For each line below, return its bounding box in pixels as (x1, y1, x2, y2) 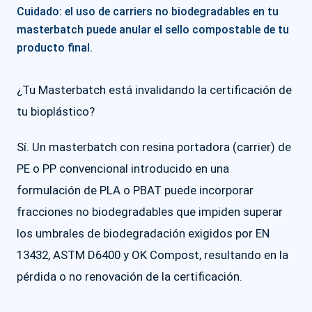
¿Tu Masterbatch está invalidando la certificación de (17, 83, 292, 97)
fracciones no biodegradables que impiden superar (17, 205, 283, 219)
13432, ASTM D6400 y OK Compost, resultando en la (17, 248, 288, 262)
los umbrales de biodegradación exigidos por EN (17, 226, 270, 240)
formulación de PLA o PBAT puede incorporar (17, 183, 253, 197)
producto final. (17, 41, 93, 54)
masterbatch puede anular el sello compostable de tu (17, 23, 289, 36)
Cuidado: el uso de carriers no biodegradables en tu (17, 5, 279, 18)
